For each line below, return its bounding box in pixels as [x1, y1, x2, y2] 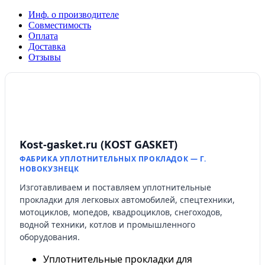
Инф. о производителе [28, 9, 119, 20]
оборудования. [20, 231, 80, 243]
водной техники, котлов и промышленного [20, 218, 195, 230]
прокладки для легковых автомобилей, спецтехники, [20, 193, 235, 205]
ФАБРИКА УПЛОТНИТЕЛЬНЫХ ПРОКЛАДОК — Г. [20, 153, 206, 164]
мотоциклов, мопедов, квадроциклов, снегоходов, [20, 206, 222, 218]
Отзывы [28, 51, 61, 62]
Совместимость [28, 20, 91, 30]
